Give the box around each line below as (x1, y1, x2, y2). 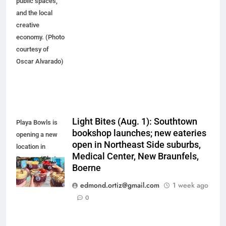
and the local (16, 9, 52, 17)
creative (16, 21, 39, 29)
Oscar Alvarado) (16, 58, 64, 66)
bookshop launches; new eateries (72, 128, 206, 139)
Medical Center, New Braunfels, (72, 151, 199, 162)
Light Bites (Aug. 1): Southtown (72, 117, 197, 127)
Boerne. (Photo (16, 155, 60, 163)
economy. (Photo (16, 33, 65, 41)
